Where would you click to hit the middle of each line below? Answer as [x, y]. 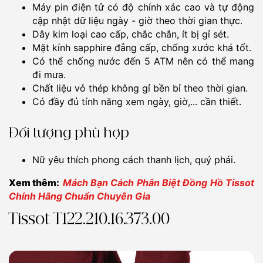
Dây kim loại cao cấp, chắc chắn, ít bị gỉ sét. [131, 34]
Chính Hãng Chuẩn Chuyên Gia [80, 196]
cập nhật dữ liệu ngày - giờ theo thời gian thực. [137, 20]
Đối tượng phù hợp [69, 133]
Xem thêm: [34, 182]
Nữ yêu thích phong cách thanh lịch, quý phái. [134, 159]
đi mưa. [49, 74]
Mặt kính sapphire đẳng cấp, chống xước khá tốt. [142, 47]
